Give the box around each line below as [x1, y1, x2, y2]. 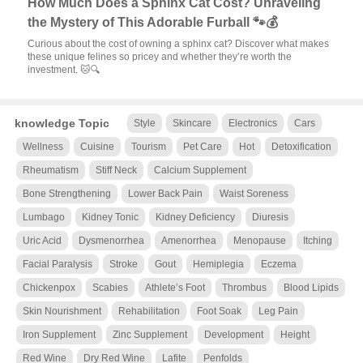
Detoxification [271, 141, 331, 152]
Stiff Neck [95, 164, 137, 176]
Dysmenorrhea [78, 235, 144, 246]
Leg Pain [258, 305, 298, 317]
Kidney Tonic [81, 211, 139, 223]
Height [280, 329, 310, 340]
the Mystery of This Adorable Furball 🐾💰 [28, 15, 279, 29]
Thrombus [221, 282, 267, 293]
